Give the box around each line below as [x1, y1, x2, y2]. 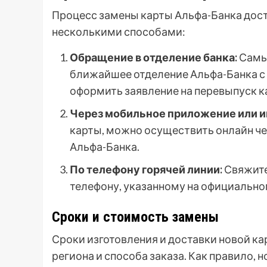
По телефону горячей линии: [70, 163, 222, 176]
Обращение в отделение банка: [70, 51, 237, 64]
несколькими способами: [52, 25, 185, 39]
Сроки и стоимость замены [52, 209, 219, 226]
